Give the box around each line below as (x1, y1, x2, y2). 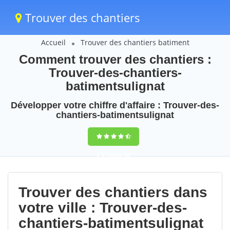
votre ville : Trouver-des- (18, 200, 187, 216)
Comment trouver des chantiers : (18, 52, 212, 66)
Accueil (41, 37, 66, 47)
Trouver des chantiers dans (18, 184, 207, 200)
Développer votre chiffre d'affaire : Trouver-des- (11, 100, 219, 110)
